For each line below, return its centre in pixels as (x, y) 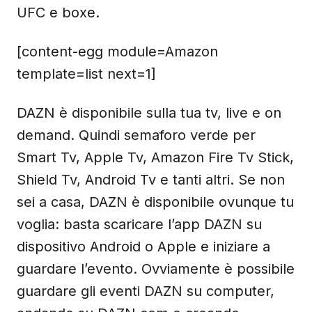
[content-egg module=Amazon (117, 52)
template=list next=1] (86, 74)
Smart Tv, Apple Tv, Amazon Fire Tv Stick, (155, 157)
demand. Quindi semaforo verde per (136, 135)
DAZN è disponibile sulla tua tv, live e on (149, 113)
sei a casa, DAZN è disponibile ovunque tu (155, 202)
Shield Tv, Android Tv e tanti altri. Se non (151, 180)
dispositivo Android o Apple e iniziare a (143, 247)
